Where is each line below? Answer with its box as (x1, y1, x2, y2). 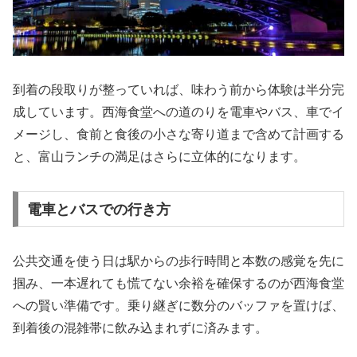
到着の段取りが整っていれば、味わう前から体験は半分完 (13, 82, 344, 96)
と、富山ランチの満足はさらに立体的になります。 (13, 149, 306, 163)
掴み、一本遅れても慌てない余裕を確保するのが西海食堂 (13, 277, 344, 291)
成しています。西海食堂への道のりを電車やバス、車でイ (13, 104, 344, 119)
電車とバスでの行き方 (26, 201, 171, 218)
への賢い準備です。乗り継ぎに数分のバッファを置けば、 (13, 299, 344, 313)
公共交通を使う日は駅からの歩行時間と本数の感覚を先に (13, 254, 344, 269)
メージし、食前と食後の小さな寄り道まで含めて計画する (13, 127, 344, 141)
